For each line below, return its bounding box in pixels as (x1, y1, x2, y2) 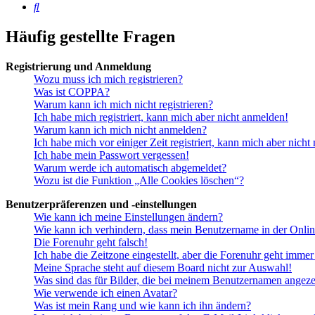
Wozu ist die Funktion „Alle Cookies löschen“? (34, 174, 244, 187)
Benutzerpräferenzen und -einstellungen (6, 198, 197, 211)
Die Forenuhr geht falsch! (34, 236, 148, 249)
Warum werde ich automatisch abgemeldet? (34, 162, 226, 174)
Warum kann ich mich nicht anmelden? (34, 124, 207, 136)
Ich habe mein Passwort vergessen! (34, 149, 189, 162)
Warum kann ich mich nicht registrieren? (34, 98, 213, 111)
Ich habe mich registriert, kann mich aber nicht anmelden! (34, 111, 288, 124)
